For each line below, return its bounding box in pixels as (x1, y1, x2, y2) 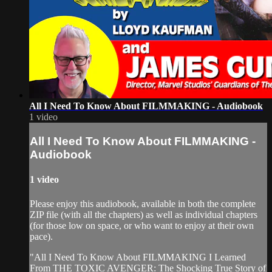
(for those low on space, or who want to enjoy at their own (30, 220, 254, 231)
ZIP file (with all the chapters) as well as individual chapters (30, 209, 257, 220)
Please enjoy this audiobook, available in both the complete (30, 198, 256, 209)
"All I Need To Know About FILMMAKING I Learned (30, 251, 246, 262)
